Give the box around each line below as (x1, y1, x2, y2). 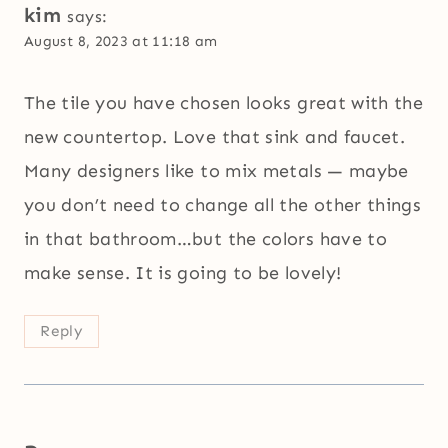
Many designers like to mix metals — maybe (24, 159, 409, 182)
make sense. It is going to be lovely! (24, 261, 342, 284)
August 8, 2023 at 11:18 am (24, 32, 218, 51)
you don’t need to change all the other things (24, 193, 422, 216)
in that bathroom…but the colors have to (24, 227, 388, 250)
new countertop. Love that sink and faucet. (24, 125, 406, 148)
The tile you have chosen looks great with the (24, 91, 424, 114)
